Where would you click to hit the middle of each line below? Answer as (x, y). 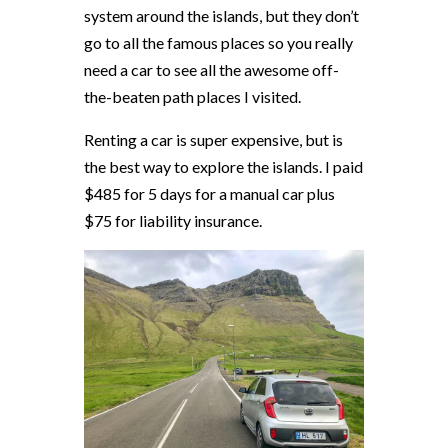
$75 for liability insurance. (174, 220)
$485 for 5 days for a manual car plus (209, 193)
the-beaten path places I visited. (194, 96)
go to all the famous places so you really (218, 42)
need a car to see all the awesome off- (211, 69)
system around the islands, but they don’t (221, 15)
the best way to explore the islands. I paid (223, 166)
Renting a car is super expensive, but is (213, 139)
